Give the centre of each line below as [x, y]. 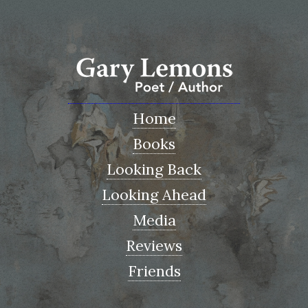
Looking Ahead [154, 195]
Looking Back [154, 169]
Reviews [154, 245]
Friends [154, 271]
